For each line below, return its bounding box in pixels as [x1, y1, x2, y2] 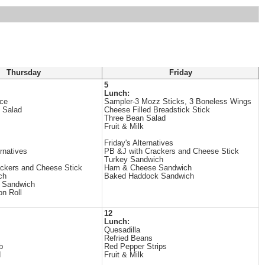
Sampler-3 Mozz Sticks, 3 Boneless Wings [104, 98, 251, 106]
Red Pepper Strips [104, 243, 167, 251]
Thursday [7, 69, 41, 77]
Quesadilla [104, 226, 140, 234]
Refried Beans [104, 234, 153, 243]
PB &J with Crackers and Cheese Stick [104, 147, 239, 156]
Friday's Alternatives [104, 139, 173, 147]
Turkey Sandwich [104, 156, 163, 164]
